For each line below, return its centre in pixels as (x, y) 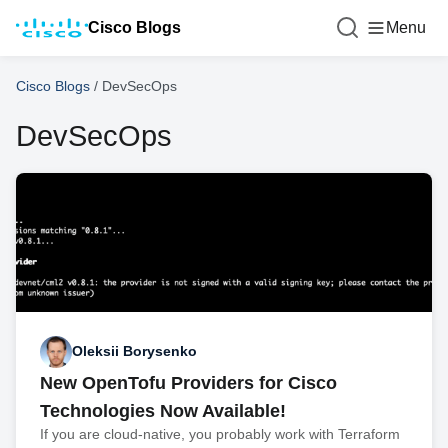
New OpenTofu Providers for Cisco (188, 382)
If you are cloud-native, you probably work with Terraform (220, 433)
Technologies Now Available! (163, 410)
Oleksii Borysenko (134, 351)
